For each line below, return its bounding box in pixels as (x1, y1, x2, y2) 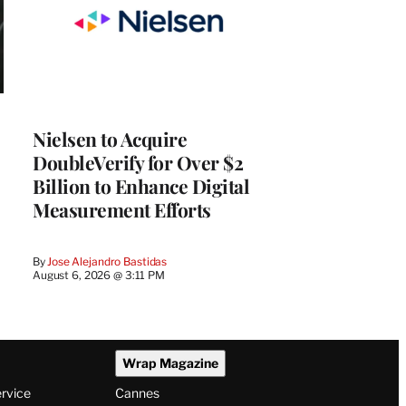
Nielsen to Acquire (33, 125, 187, 151)
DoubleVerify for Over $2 (33, 149, 243, 175)
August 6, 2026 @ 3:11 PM (33, 267, 165, 282)
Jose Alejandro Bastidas (47, 254, 168, 268)
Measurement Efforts (33, 196, 211, 222)
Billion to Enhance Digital (33, 172, 249, 198)
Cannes (114, 385, 159, 401)
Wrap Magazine (121, 355, 218, 372)
